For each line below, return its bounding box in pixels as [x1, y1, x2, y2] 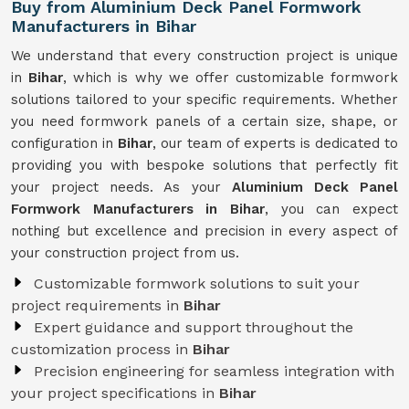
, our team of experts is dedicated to [152, 135, 398, 152]
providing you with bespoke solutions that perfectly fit [11, 157, 398, 173]
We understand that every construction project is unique [11, 47, 398, 64]
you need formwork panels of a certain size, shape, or [11, 113, 398, 130]
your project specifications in [11, 384, 219, 402]
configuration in [11, 135, 118, 152]
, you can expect [265, 201, 398, 217]
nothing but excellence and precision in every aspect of [11, 223, 398, 239]
